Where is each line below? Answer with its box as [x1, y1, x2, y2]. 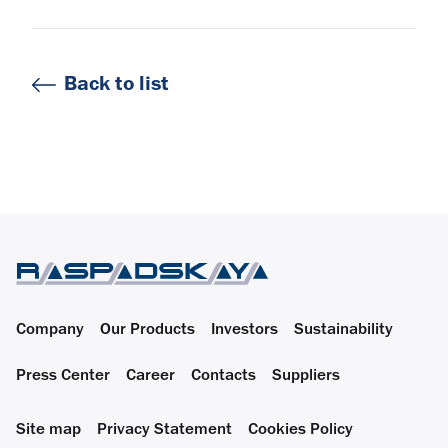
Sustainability [294, 318, 393, 341]
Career [126, 364, 175, 387]
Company [16, 318, 84, 341]
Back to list [64, 71, 169, 97]
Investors [211, 318, 278, 341]
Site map [16, 418, 81, 441]
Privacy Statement [97, 418, 232, 441]
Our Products [100, 318, 195, 341]
